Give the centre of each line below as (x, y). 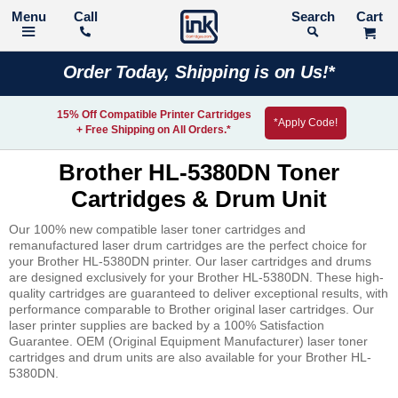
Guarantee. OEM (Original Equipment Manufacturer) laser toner (188, 341)
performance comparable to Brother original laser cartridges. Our (191, 309)
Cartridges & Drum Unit (199, 199)
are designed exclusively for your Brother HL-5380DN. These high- (196, 277)
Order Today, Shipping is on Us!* (199, 72)
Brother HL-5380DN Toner (199, 172)
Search (354, 17)
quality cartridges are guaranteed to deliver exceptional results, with (199, 293)
